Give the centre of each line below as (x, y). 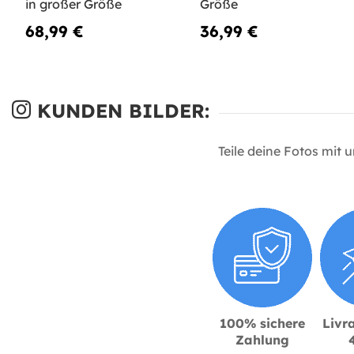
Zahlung (262, 340)
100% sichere (262, 324)
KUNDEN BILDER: (120, 111)
